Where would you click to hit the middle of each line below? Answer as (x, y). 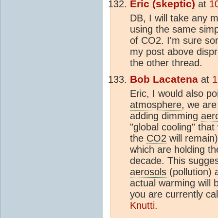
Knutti (142, 205)
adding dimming (165, 116)
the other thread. (166, 63)
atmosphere (156, 104)
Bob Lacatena (164, 79)
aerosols (148, 172)
